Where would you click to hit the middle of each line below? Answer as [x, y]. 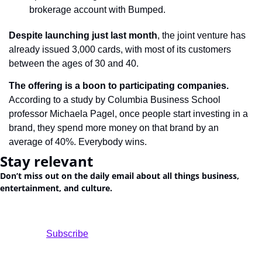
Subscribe [27, 233]
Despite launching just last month [83, 35]
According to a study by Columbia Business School [115, 99]
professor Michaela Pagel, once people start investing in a [128, 113]
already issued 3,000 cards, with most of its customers [120, 49]
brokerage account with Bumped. [97, 9]
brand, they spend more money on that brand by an [114, 127]
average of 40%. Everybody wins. [78, 142]
